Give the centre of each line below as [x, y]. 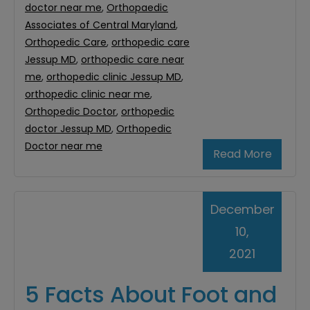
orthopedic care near [133, 60]
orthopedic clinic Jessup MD [114, 77]
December [242, 210]
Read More [242, 154]
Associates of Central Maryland [100, 25]
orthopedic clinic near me [88, 94]
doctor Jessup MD [68, 129]
